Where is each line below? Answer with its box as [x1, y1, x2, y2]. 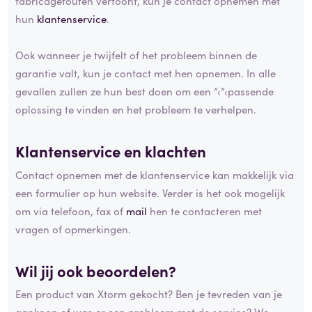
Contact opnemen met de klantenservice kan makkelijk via [15, 166, 294, 182]
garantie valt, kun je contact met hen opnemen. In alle [15, 65, 276, 81]
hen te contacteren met [147, 203, 262, 218]
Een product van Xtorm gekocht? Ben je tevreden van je [15, 286, 282, 302]
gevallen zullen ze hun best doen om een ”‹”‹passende [15, 84, 274, 99]
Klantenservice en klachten [15, 140, 206, 162]
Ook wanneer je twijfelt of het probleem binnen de [15, 47, 257, 63]
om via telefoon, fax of [15, 203, 126, 218]
